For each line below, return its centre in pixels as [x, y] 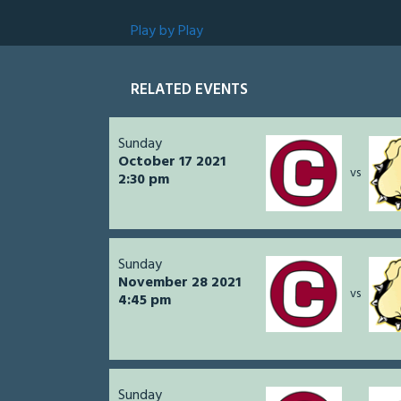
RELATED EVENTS [189, 90]
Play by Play [167, 32]
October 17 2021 [172, 162]
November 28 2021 [179, 283]
